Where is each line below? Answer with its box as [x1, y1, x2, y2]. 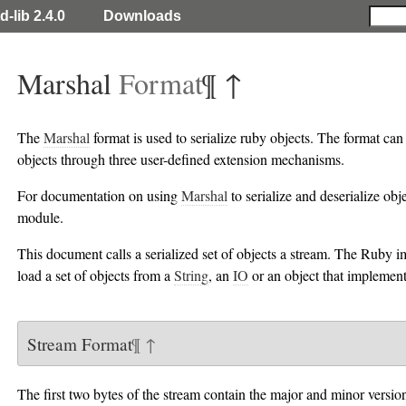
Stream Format [26, 332, 132, 355]
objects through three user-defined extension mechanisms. [17, 150, 344, 169]
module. [17, 208, 63, 227]
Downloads [103, 8, 181, 24]
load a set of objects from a [17, 266, 174, 285]
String [174, 266, 208, 285]
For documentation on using [17, 186, 181, 205]
